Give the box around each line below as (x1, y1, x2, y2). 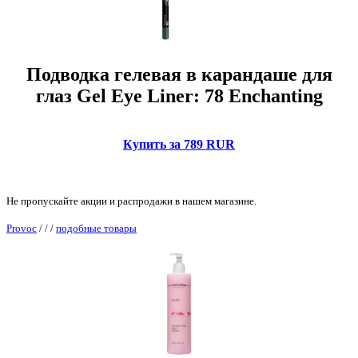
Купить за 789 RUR (123, 137, 235, 151)
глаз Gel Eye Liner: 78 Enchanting (35, 86, 323, 107)
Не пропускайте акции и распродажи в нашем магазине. (6, 195, 257, 207)
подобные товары (56, 222, 137, 234)
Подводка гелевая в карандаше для (26, 64, 332, 86)
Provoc (6, 222, 37, 234)
